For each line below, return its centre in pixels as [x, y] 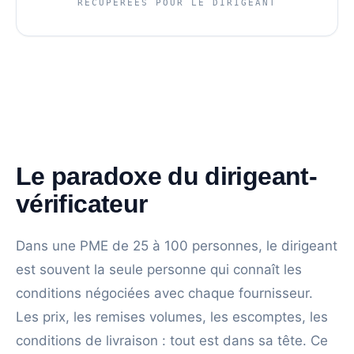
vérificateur [82, 204]
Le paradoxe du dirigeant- [166, 177]
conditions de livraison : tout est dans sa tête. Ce [172, 341]
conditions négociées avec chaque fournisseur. [164, 294]
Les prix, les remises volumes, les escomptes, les [172, 317]
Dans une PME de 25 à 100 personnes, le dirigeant [177, 246]
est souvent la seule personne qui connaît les [159, 270]
